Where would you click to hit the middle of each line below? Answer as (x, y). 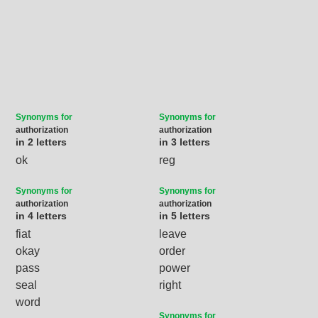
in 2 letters (42, 142)
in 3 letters (185, 142)
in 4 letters (42, 215)
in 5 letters (185, 215)
